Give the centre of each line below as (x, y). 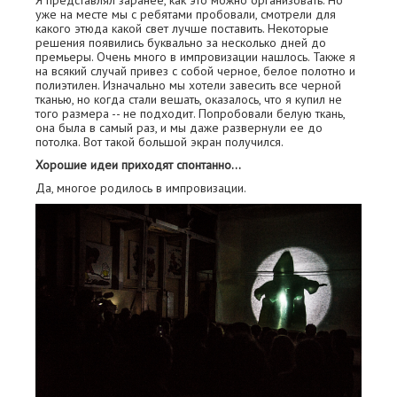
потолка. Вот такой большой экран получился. (160, 142)
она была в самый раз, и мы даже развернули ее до (179, 128)
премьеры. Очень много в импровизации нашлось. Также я (195, 57)
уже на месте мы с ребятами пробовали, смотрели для (186, 14)
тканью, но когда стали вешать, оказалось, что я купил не (189, 99)
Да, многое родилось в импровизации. (141, 188)
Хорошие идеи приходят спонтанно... (138, 165)
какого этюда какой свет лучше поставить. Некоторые (182, 28)
